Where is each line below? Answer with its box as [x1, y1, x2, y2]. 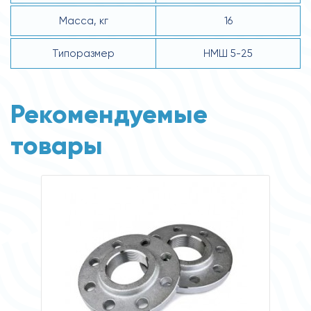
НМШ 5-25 [203, 47, 253, 60]
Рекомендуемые [10, 98, 208, 130]
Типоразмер [52, 47, 115, 60]
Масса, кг [58, 14, 108, 27]
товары [10, 129, 103, 161]
